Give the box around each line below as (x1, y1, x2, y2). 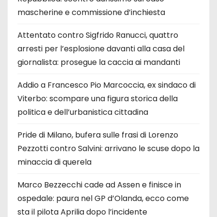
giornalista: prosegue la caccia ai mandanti (17, 57, 180, 68)
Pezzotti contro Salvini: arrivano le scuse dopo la (17, 143, 200, 155)
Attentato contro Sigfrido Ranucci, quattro (17, 30, 178, 41)
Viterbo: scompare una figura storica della (17, 93, 178, 105)
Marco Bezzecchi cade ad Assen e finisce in (17, 179, 181, 191)
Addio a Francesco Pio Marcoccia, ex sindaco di (17, 79, 196, 91)
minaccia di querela (17, 156, 92, 168)
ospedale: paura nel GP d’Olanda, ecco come (17, 193, 189, 204)
